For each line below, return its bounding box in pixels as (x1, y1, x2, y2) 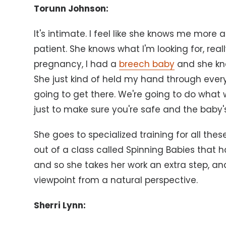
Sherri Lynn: (34, 199, 86, 212)
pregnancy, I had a (34, 58, 120, 71)
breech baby (119, 58, 175, 71)
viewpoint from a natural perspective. (34, 174, 198, 187)
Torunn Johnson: (34, 3, 109, 15)
